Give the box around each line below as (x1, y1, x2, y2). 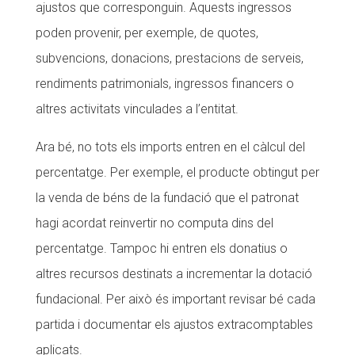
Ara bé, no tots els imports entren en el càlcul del (35, 139, 305, 155)
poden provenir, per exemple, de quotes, (35, 25, 258, 40)
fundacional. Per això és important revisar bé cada (35, 292, 315, 307)
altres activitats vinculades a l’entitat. (35, 101, 239, 116)
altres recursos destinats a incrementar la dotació (35, 266, 312, 281)
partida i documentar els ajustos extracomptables (35, 317, 313, 332)
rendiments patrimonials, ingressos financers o (35, 76, 294, 91)
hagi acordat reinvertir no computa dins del (35, 216, 273, 231)
